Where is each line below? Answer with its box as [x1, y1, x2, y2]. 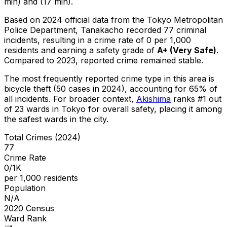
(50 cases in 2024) [51, 83, 125, 94]
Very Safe [173, 45, 213, 55]
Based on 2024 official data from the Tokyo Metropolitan [4, 14, 223, 25]
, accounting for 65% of [125, 83, 217, 94]
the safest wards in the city [4, 113, 106, 124]
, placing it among [154, 103, 222, 114]
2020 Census [4, 203, 54, 213]
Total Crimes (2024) [4, 132, 81, 142]
